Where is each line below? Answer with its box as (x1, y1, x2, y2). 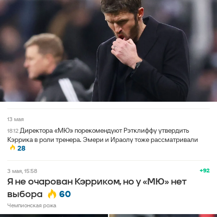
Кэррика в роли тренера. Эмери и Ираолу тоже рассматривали (7, 135, 198, 144)
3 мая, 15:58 (11, 167, 37, 174)
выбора (7, 188, 43, 200)
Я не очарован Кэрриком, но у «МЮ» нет (7, 176, 186, 187)
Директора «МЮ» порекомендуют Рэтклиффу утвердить (20, 125, 189, 135)
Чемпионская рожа (7, 201, 56, 209)
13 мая (9, 115, 24, 123)
